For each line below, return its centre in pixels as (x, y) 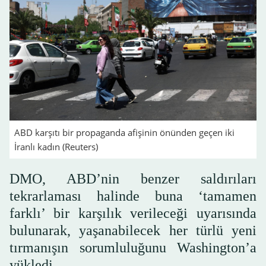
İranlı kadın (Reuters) (56, 146)
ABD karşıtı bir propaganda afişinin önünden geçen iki (124, 132)
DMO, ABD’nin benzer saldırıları (133, 178)
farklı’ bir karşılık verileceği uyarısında (133, 213)
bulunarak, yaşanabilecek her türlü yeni (133, 230)
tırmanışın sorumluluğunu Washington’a (133, 247)
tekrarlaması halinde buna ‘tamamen (133, 196)
